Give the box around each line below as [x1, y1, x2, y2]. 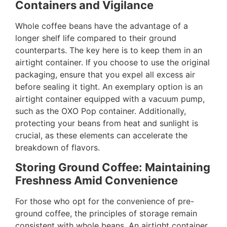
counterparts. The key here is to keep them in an [15, 45, 202, 55]
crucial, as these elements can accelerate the [15, 130, 187, 140]
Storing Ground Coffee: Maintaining [15, 161, 210, 174]
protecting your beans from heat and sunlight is [15, 118, 198, 128]
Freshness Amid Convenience [15, 174, 178, 187]
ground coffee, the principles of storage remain [15, 208, 197, 219]
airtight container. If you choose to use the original [15, 57, 210, 67]
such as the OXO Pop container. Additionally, [15, 105, 186, 116]
